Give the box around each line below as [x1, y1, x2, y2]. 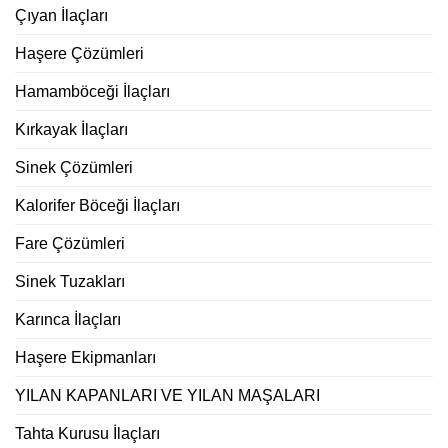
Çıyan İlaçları [15, 6, 108, 24]
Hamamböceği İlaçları [15, 82, 170, 100]
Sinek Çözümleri [15, 158, 133, 176]
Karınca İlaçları [15, 310, 121, 328]
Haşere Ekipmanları [15, 348, 156, 366]
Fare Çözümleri [15, 234, 125, 252]
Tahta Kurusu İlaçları [15, 424, 160, 442]
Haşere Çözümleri [15, 44, 144, 62]
